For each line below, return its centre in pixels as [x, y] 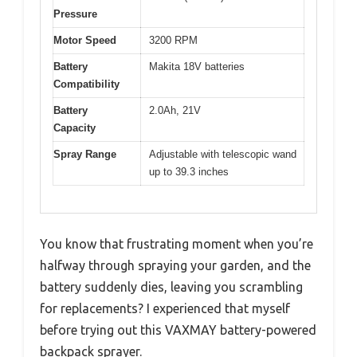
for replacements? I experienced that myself [165, 309]
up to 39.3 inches [189, 171]
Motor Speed [85, 40]
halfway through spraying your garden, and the [175, 266]
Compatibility [86, 84]
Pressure [75, 14]
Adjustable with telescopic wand [223, 154]
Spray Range [85, 154]
